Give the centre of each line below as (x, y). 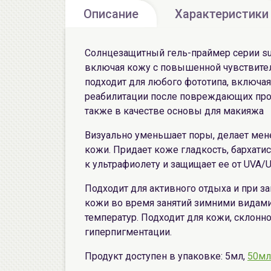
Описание (111, 14)
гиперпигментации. (128, 232)
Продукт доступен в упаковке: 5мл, (166, 256)
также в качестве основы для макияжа (174, 111)
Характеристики (222, 14)
